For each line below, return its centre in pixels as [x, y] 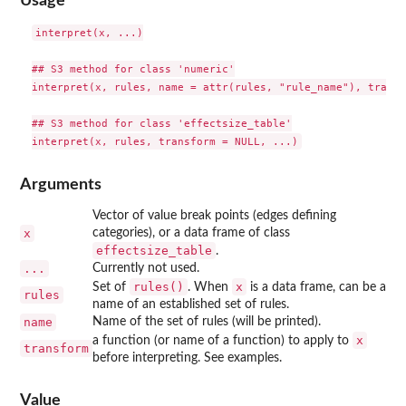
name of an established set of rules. [191, 304]
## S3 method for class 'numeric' [133, 69]
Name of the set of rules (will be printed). [207, 321]
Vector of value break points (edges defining [214, 215]
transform [56, 348]
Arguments [61, 184]
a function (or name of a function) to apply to [222, 340]
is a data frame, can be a [316, 287]
